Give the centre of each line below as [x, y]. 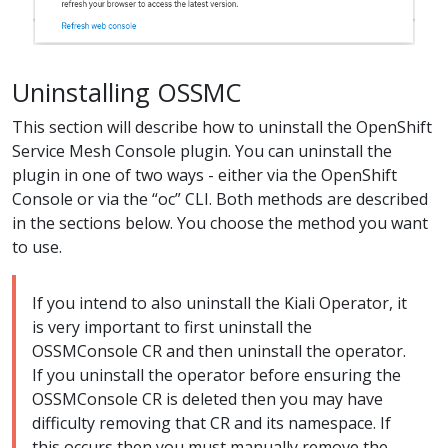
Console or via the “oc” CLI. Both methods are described [220, 199]
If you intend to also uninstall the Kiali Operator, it [219, 303]
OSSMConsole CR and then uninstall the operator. [219, 351]
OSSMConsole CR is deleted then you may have [207, 399]
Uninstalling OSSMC [126, 92]
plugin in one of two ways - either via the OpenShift [204, 175]
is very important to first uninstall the [172, 327]
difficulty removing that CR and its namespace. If [211, 423]
